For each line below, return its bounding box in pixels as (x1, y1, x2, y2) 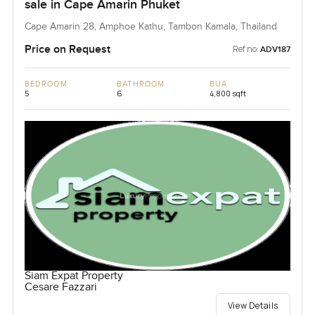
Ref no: (233, 43, 259, 56)
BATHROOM (117, 79, 165, 89)
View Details (227, 299, 279, 311)
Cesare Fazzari (24, 280, 97, 294)
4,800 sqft (209, 88, 246, 99)
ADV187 (260, 44, 291, 56)
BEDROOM (24, 79, 67, 89)
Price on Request (24, 42, 110, 57)
